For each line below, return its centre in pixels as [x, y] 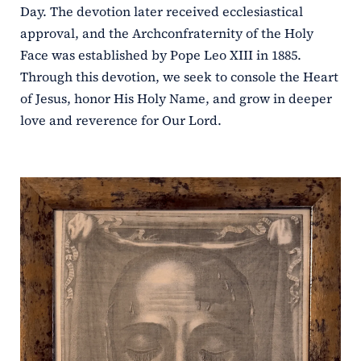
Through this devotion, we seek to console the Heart [179, 77]
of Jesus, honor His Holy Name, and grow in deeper [176, 99]
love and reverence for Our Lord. [120, 120]
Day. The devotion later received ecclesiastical [161, 12]
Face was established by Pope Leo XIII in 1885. [160, 55]
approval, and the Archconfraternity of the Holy [166, 33]
